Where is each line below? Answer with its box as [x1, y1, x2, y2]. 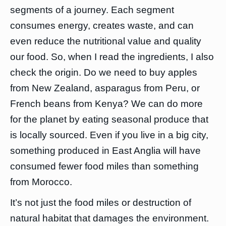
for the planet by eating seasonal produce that [10, 114, 208, 125]
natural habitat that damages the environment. [10, 213, 209, 223]
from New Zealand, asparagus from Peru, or [10, 83, 200, 93]
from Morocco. [10, 177, 72, 187]
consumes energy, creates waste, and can [10, 20, 194, 31]
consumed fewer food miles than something [10, 161, 199, 172]
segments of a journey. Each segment [10, 5, 174, 15]
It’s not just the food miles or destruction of [10, 197, 191, 208]
